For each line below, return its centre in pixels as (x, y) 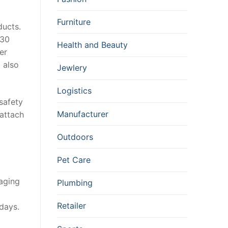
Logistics (74, 91)
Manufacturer (83, 114)
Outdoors (75, 137)
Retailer (72, 206)
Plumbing (75, 183)
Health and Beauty (92, 45)
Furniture (74, 22)
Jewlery (72, 68)
